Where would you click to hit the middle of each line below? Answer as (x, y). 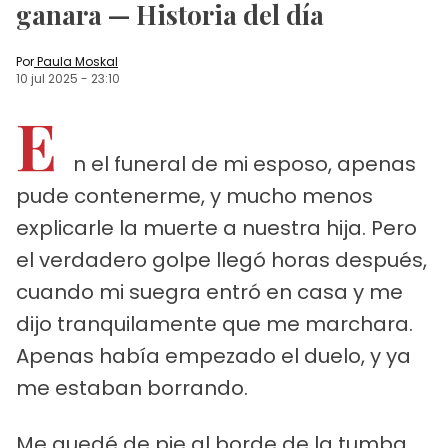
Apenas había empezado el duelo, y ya (213, 355)
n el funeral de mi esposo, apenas (244, 163)
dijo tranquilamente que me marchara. (214, 323)
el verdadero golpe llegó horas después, (221, 259)
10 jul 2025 (47, 78)
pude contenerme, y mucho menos (194, 195)
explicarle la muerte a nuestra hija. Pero (216, 227)
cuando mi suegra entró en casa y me (209, 291)
